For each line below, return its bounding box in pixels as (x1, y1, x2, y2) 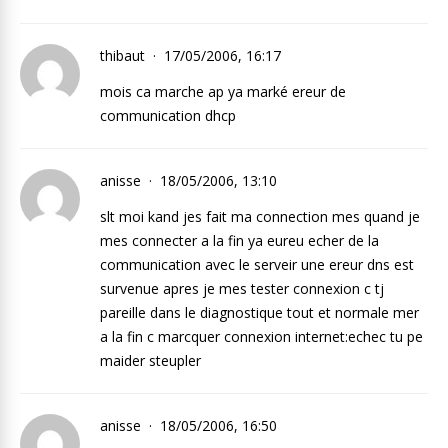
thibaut (100, 46, 149, 65)
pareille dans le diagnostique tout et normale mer (100, 303, 419, 322)
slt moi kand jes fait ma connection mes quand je (100, 207, 420, 226)
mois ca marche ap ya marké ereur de (100, 82, 346, 101)
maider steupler (100, 351, 201, 370)
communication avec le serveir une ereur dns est (100, 255, 414, 274)
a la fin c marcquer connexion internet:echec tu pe (100, 327, 423, 346)
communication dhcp (100, 106, 236, 125)
